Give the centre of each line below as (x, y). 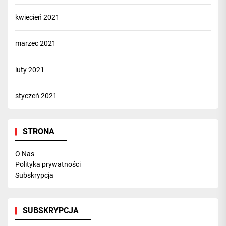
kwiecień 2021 (37, 17)
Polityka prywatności (48, 164)
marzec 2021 (36, 43)
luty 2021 (30, 70)
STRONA (39, 131)
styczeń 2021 (36, 96)
